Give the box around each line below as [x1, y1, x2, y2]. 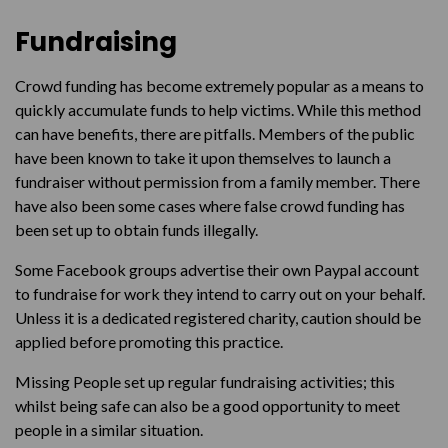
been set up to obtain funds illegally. [15, 220, 258, 239]
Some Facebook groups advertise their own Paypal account [15, 260, 419, 279]
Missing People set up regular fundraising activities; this [15, 372, 395, 391]
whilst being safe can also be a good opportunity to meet [15, 396, 400, 415]
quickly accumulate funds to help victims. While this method [15, 100, 421, 119]
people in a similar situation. [15, 420, 203, 439]
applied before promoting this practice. [15, 332, 283, 351]
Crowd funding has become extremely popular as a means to [15, 76, 424, 95]
